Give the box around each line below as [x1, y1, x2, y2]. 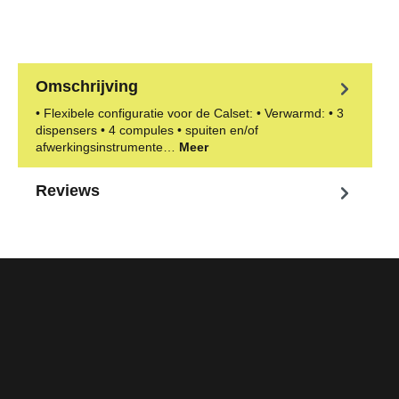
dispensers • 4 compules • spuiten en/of [36, 123, 258, 138]
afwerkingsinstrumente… [36, 140, 179, 155]
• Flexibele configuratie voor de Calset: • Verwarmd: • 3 [36, 106, 344, 121]
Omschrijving [36, 77, 138, 96]
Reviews [36, 182, 100, 200]
